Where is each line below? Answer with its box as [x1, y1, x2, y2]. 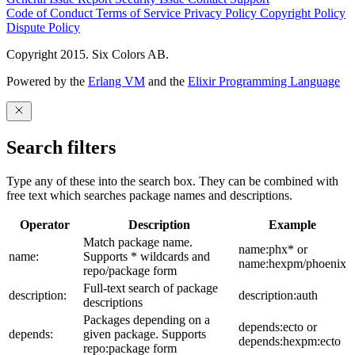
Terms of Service [96, 6, 184, 20]
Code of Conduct [6, 6, 96, 20]
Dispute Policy [6, 20, 80, 34]
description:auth [239, 288, 318, 302]
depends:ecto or [239, 319, 317, 334]
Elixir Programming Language [188, 74, 340, 88]
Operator [19, 217, 70, 231]
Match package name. [83, 235, 193, 249]
